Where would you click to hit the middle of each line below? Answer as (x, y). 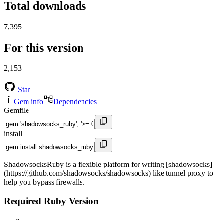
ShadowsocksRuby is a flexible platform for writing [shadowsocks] (108, 165)
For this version (44, 47)
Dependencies (75, 102)
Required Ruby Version (51, 201)
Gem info (28, 102)
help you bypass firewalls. (44, 182)
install (13, 134)
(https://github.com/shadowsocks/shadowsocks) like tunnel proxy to (109, 173)
